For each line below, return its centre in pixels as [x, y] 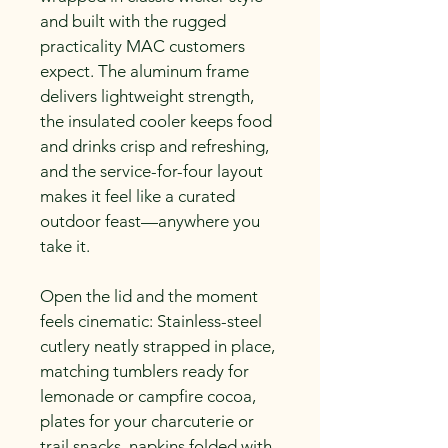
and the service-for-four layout [153, 171]
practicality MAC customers [144, 46]
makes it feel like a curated [139, 196]
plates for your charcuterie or [149, 421]
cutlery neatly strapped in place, [159, 346]
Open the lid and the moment [151, 296]
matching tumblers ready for [146, 371]
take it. [65, 246]
